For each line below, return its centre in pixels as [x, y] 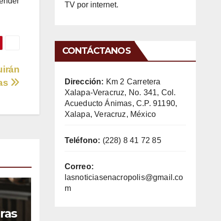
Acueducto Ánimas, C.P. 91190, [121, 103]
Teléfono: [82, 140]
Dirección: [84, 81]
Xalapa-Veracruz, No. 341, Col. [120, 92]
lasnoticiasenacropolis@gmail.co [124, 177]
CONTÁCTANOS [96, 51]
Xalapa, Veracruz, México [110, 114]
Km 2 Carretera [132, 81]
